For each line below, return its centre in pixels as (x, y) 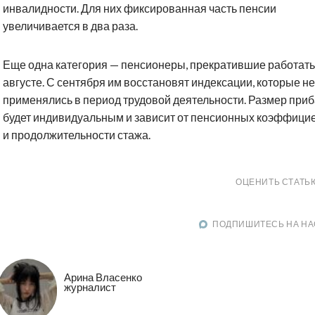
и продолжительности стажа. (77, 135)
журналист (90, 287)
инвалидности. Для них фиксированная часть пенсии (140, 8)
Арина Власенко (103, 277)
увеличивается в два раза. (70, 26)
